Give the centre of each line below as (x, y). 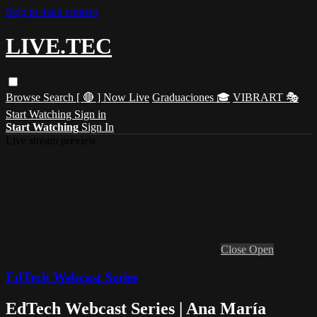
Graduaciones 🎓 (191, 97)
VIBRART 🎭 (266, 97)
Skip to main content (52, 12)
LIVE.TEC (59, 46)
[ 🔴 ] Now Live (113, 97)
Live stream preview (51, 140)
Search (60, 97)
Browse (24, 97)
